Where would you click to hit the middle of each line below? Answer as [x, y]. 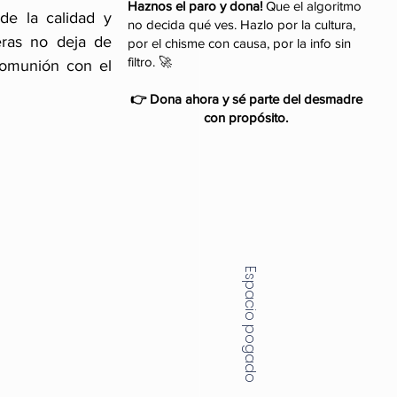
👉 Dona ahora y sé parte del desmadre [246, 99]
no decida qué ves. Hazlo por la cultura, [241, 24]
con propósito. [246, 117]
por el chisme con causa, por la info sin [239, 43]
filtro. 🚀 [150, 62]
